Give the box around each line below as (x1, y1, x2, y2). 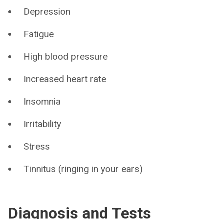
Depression (23, 5, 70, 17)
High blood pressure (23, 50, 108, 62)
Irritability (23, 118, 61, 130)
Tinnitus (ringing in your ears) (23, 163, 143, 175)
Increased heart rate (23, 73, 106, 85)
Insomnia (23, 95, 61, 107)
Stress (23, 140, 50, 152)
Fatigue (23, 28, 54, 40)
